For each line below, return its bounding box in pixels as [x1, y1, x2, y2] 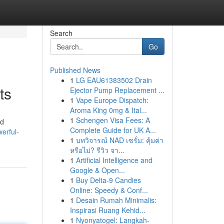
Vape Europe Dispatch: [75, 95, 148, 105]
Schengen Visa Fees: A [75, 115, 150, 125]
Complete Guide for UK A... [69, 125, 156, 135]
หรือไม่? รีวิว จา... [69, 145, 124, 155]
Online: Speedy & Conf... [69, 185, 148, 195]
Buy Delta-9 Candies [75, 175, 141, 185]
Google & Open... [69, 165, 125, 175]
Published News [49, 65, 100, 75]
